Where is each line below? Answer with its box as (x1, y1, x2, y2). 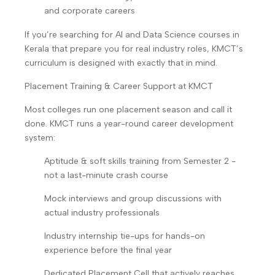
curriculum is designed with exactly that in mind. (25, 58, 217, 68)
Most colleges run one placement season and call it (25, 104, 232, 115)
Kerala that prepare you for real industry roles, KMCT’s (25, 44, 243, 54)
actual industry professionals (44, 207, 160, 218)
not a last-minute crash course (44, 170, 168, 180)
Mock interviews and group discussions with (44, 193, 222, 204)
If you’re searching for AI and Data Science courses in (25, 29, 239, 40)
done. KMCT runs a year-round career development (25, 118, 233, 129)
